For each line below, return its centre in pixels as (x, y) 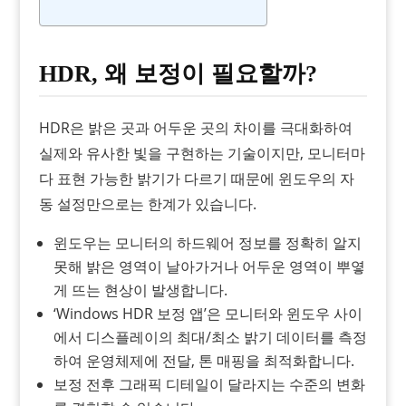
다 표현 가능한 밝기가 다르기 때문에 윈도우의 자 (196, 178)
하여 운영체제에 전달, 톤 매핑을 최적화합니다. (203, 360)
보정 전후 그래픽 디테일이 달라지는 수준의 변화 (209, 384)
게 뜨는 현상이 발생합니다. (140, 290)
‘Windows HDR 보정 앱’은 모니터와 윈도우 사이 (208, 313)
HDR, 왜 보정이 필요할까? (178, 73)
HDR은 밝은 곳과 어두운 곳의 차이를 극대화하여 (195, 127)
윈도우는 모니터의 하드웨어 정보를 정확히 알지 (207, 242)
